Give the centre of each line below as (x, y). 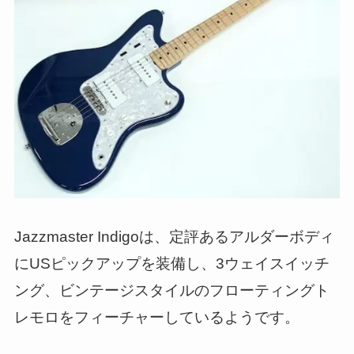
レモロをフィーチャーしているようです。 (156, 318)
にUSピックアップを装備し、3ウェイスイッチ (171, 264)
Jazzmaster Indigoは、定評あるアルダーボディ (174, 237)
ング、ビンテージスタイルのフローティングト (171, 291)
